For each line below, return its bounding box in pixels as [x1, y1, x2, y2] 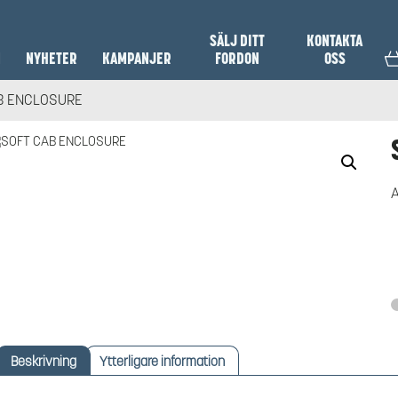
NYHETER [26, 49, 78, 68]
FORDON [214, 49, 259, 68]
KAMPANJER [102, 49, 172, 68]
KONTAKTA [306, 31, 363, 51]
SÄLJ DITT [209, 31, 265, 51]
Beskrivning [10, 352, 76, 370]
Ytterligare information [99, 352, 225, 370]
